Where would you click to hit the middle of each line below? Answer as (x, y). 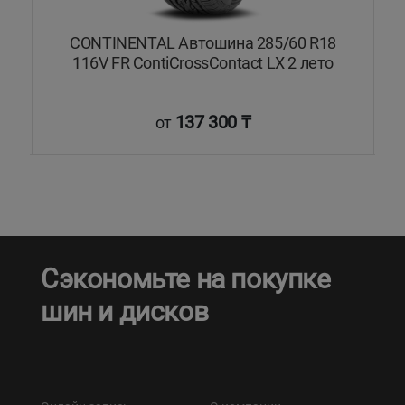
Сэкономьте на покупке (186, 279)
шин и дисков (125, 312)
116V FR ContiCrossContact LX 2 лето (203, 63)
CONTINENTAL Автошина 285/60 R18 (203, 43)
